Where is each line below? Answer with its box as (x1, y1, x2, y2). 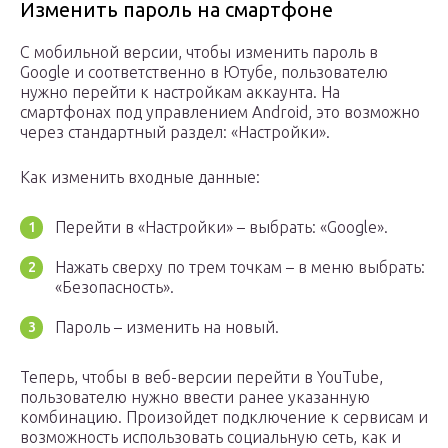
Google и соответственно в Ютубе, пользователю (20, 63, 388, 82)
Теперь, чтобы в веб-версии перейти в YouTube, (20, 368, 383, 387)
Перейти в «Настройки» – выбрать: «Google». (55, 218, 388, 237)
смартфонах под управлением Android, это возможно (20, 103, 420, 122)
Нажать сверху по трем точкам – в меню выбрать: (55, 258, 425, 277)
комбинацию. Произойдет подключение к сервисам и (20, 408, 428, 427)
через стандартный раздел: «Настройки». (20, 123, 330, 142)
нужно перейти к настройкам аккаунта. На (20, 83, 340, 102)
